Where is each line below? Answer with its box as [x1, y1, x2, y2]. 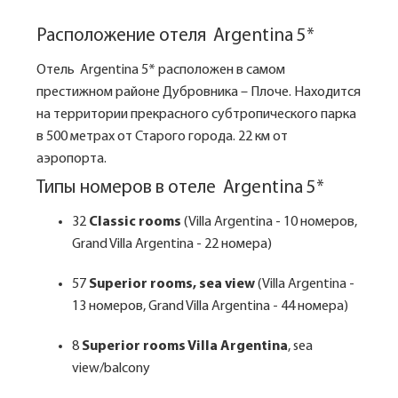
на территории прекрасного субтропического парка [36, 107, 356, 122]
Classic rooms [89, 215, 181, 229]
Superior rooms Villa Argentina [82, 339, 288, 354]
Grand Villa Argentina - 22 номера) [72, 237, 272, 251]
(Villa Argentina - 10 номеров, [181, 215, 357, 229]
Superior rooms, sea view [89, 277, 255, 291]
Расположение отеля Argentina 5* [36, 27, 314, 45]
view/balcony [72, 362, 150, 376]
